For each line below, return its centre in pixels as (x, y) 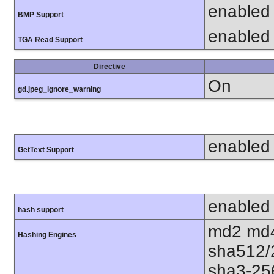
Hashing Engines (47, 235)
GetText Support (46, 150)
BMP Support (41, 15)
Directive (109, 67)
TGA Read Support (50, 40)
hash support (41, 209)
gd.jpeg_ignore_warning (59, 90)
